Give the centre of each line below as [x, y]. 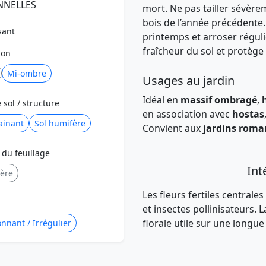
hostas [248, 114]
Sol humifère [60, 123]
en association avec [187, 114]
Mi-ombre [27, 73]
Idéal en [161, 100]
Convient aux [173, 128]
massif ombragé [219, 100]
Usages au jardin [189, 80]
